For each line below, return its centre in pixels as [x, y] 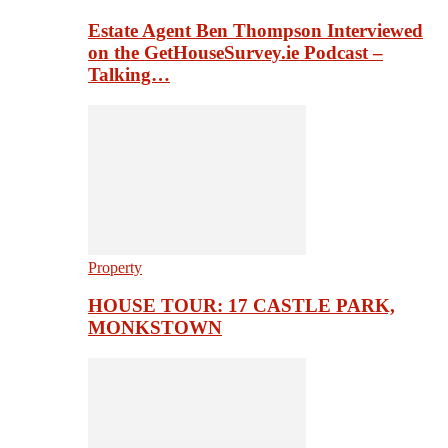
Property [115, 267]
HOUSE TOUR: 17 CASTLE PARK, [241, 306]
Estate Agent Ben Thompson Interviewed [255, 30]
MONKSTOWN [155, 328]
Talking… [129, 74]
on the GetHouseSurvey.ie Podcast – [235, 52]
